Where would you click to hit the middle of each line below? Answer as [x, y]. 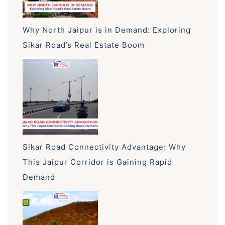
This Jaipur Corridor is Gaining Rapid [97, 162]
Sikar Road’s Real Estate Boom [84, 45]
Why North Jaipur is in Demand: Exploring [107, 30]
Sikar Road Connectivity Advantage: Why [104, 147]
